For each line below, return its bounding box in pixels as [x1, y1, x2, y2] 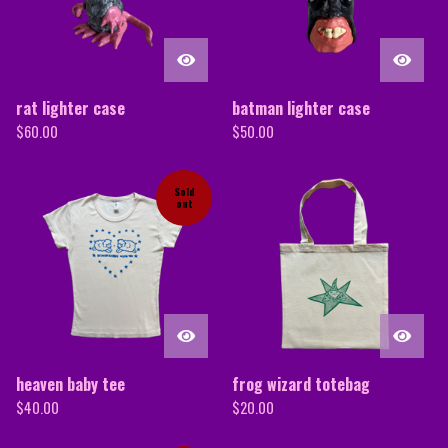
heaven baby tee [16, 372, 125, 396]
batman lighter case [232, 96, 370, 120]
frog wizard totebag [232, 372, 370, 396]
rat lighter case [16, 96, 125, 120]
